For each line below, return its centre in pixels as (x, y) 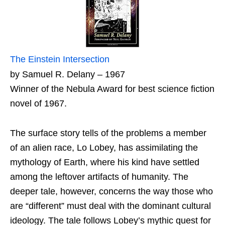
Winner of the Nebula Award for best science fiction (112, 89)
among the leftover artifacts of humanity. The (99, 177)
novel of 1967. (38, 104)
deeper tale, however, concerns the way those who (111, 192)
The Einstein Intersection (60, 60)
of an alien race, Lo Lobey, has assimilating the (104, 148)
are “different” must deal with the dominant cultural (110, 206)
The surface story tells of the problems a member (108, 133)
